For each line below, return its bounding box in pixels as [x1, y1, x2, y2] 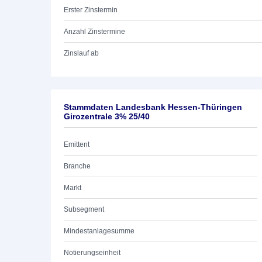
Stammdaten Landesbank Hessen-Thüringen [64, 102, 242, 112]
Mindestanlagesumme [64, 227, 135, 235]
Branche [64, 162, 91, 170]
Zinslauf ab [64, 49, 99, 57]
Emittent [64, 140, 89, 149]
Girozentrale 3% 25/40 [64, 112, 150, 121]
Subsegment [64, 205, 104, 213]
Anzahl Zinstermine [64, 27, 125, 36]
